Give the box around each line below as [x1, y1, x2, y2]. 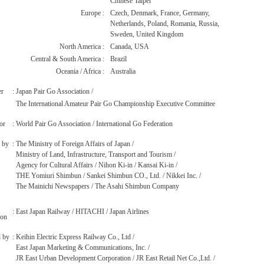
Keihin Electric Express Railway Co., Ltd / [16, 233, 134, 241]
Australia [110, 67, 136, 75]
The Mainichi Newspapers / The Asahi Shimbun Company [16, 182, 179, 190]
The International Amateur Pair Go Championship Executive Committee [16, 100, 215, 108]
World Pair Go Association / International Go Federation [16, 120, 173, 128]
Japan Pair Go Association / [16, 87, 93, 95]
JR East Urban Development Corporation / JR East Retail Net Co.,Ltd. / [16, 254, 215, 262]
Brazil [110, 55, 127, 63]
